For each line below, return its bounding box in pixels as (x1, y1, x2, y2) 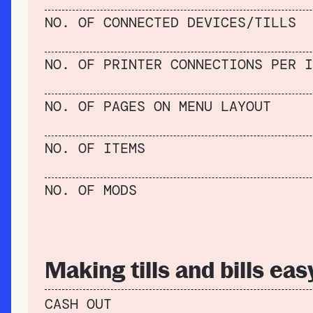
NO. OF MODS (45, 180, 137, 199)
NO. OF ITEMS (45, 138, 145, 157)
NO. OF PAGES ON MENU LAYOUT (45, 96, 271, 115)
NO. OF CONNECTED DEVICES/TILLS (45, 13, 296, 31)
